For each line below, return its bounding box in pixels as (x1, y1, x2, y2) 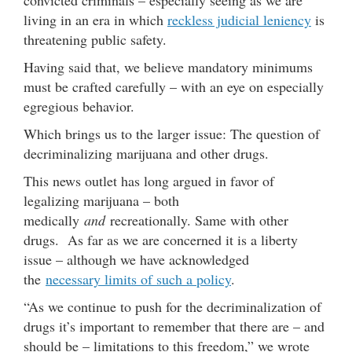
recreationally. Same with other (105, 210, 288, 229)
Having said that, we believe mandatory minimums (24, 57, 313, 76)
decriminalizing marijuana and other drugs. (24, 143, 269, 163)
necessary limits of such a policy (46, 269, 231, 288)
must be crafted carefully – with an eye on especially (24, 76, 324, 96)
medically (24, 210, 84, 229)
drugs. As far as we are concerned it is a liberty (24, 229, 298, 249)
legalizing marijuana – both (24, 190, 179, 210)
